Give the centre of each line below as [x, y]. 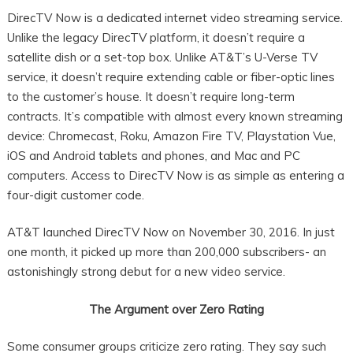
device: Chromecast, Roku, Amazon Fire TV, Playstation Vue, [171, 136]
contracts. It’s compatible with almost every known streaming [175, 116]
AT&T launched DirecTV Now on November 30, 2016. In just [171, 232]
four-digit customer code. [75, 195]
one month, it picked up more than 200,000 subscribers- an [166, 252]
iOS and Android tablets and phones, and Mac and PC [153, 155]
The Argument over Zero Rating [176, 309]
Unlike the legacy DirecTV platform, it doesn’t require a [156, 37]
